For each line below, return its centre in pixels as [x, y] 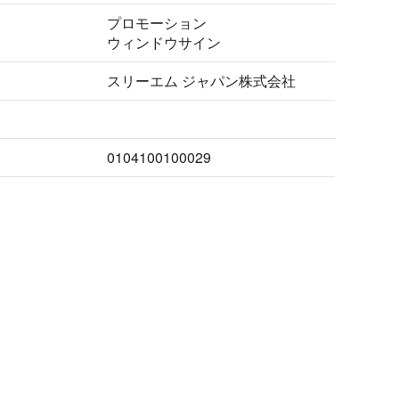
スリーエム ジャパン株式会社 [201, 81]
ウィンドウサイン [164, 42]
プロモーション [157, 23]
